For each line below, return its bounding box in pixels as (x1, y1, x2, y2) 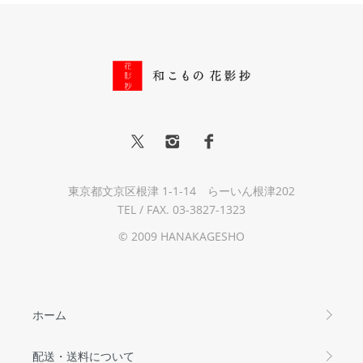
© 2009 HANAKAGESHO (118, 228, 245, 244)
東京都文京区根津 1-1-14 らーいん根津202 (68, 182, 295, 199)
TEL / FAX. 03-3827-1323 (117, 201, 246, 217)
